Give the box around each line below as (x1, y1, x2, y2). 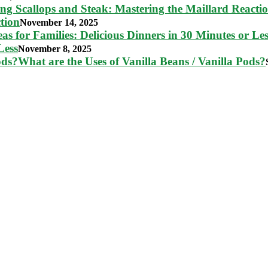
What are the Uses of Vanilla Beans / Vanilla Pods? (18, 55, 266, 68)
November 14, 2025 (20, 17, 98, 28)
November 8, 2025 (18, 44, 92, 54)
